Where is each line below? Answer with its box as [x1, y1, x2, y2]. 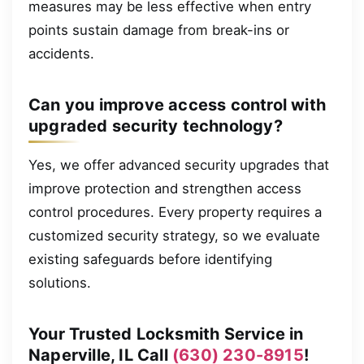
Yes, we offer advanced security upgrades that [28, 156, 329, 173]
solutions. [28, 274, 91, 291]
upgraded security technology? [28, 115, 283, 136]
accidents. [28, 45, 94, 62]
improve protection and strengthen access [28, 180, 301, 197]
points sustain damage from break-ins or [28, 21, 289, 38]
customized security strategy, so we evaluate [28, 227, 320, 244]
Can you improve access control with [28, 94, 327, 115]
